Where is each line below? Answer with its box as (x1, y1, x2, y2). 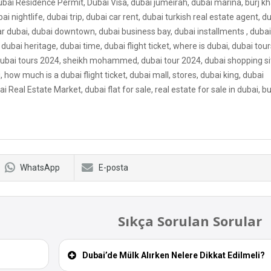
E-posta (99, 163, 128, 173)
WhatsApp (20, 163, 60, 173)
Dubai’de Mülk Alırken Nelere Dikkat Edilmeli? (80, 250, 265, 261)
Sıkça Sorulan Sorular (118, 212, 262, 230)
